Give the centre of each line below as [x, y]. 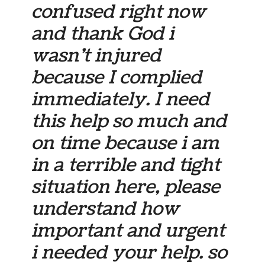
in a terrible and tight [126, 165]
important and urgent [128, 230]
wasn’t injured [96, 55]
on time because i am [126, 143]
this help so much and [129, 121]
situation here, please [126, 187]
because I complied [117, 77]
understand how [106, 209]
